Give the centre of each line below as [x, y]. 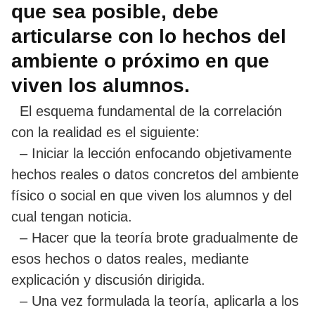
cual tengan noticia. [72, 216]
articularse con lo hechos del [149, 36]
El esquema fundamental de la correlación [147, 111]
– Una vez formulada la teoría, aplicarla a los [155, 301]
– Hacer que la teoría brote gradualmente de [155, 237]
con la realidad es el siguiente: [105, 132]
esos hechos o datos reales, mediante [130, 258]
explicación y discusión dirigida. [108, 279]
